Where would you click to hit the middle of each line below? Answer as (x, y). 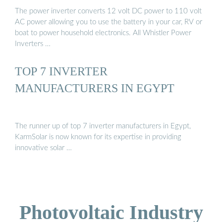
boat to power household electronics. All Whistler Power (103, 33)
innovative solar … (43, 148)
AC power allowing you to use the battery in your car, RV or (109, 22)
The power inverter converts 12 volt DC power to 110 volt (108, 11)
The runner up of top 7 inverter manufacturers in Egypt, (103, 126)
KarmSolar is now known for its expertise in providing (98, 137)
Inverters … (33, 44)
